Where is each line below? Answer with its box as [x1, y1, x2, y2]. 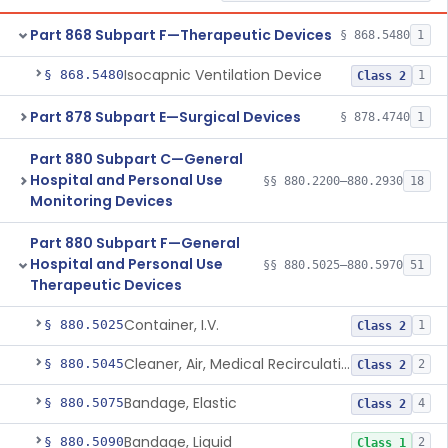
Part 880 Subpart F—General [30, 233, 240, 253]
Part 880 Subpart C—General [30, 149, 243, 169]
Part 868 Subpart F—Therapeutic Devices [30, 24, 332, 45]
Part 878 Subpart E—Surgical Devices [30, 106, 301, 127]
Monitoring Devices [30, 191, 173, 211]
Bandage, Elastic [124, 393, 237, 413]
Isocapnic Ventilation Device [124, 65, 322, 85]
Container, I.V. [124, 315, 219, 335]
